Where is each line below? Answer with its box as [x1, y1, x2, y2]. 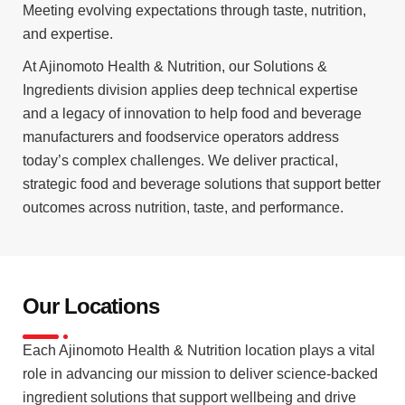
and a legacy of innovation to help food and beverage [23, 106, 362, 122]
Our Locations [23, 294, 159, 319]
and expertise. [23, 26, 113, 42]
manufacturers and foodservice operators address [23, 129, 339, 146]
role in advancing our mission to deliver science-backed [23, 366, 378, 382]
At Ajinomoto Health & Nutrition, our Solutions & [23, 59, 327, 75]
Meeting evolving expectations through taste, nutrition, [23, 3, 366, 19]
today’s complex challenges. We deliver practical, [23, 153, 338, 169]
